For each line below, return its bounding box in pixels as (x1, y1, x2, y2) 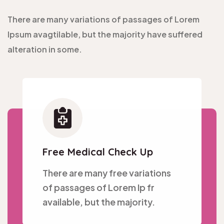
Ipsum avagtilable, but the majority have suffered (7, 28, 202, 39)
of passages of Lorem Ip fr (42, 181, 154, 193)
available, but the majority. (42, 195, 155, 207)
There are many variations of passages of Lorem (7, 13, 199, 24)
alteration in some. (7, 43, 82, 54)
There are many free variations (42, 166, 171, 178)
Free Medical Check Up (42, 145, 153, 158)
